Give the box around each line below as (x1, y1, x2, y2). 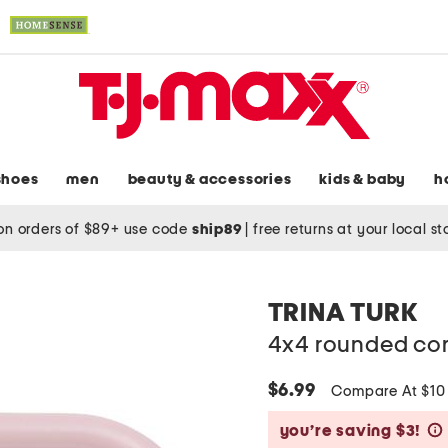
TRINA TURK (267, 300, 418, 327)
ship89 (191, 221, 246, 237)
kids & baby (319, 172, 407, 188)
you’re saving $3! (279, 423, 422, 440)
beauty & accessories (127, 172, 292, 188)
